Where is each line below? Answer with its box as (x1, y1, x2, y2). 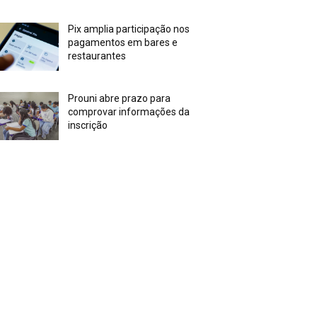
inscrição (68, 120, 108, 132)
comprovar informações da (68, 106, 190, 118)
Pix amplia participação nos (68, 23, 190, 35)
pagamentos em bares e (68, 37, 178, 49)
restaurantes (68, 50, 127, 62)
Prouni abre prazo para (68, 93, 171, 105)
